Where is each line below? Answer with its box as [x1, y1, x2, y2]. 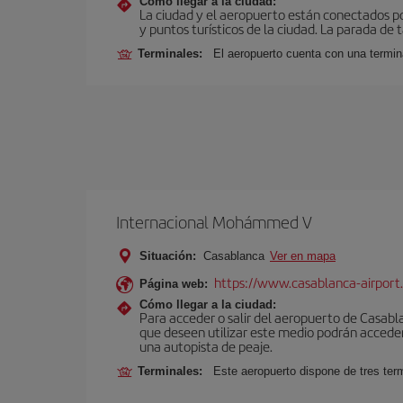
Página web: [139, 277, 208, 291]
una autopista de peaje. [139, 336, 273, 355]
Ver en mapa [270, 249, 336, 263]
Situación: [139, 249, 196, 263]
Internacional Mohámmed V [116, 210, 312, 234]
